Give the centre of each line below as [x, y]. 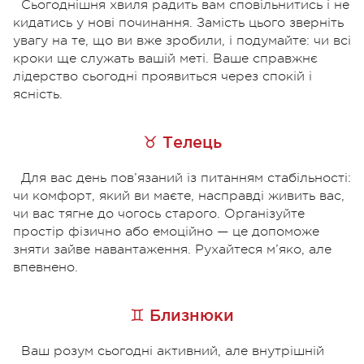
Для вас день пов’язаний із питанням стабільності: [186, 178]
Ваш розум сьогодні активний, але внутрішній [173, 351]
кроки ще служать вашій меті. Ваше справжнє [165, 58]
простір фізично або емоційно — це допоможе [166, 231]
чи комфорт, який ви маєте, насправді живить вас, [179, 195]
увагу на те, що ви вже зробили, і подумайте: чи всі [182, 40]
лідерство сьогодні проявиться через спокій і [162, 76]
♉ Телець [182, 142]
